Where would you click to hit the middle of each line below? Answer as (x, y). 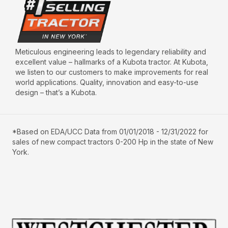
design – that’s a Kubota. (56, 93)
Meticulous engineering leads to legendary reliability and (111, 52)
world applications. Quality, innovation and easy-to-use (107, 82)
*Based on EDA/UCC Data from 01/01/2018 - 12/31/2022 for (110, 132)
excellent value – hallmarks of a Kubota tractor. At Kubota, (112, 62)
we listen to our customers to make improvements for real (112, 72)
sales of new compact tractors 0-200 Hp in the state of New (113, 142)
